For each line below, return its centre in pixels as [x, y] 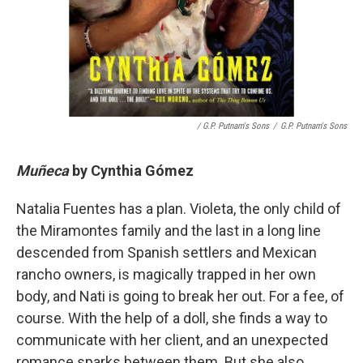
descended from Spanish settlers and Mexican [167, 253]
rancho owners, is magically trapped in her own [166, 275]
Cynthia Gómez [142, 171]
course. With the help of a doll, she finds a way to [172, 318]
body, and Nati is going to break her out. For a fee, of [180, 297]
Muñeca [43, 171]
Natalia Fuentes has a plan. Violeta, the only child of [179, 209]
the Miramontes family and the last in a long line [169, 231]
